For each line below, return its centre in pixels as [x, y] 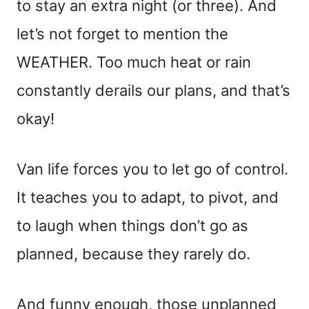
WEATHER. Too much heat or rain [134, 62]
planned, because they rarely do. [133, 253]
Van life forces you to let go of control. [152, 169]
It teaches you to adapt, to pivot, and [148, 197]
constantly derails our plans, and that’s [153, 90]
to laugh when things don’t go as [132, 225]
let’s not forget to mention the [122, 33]
